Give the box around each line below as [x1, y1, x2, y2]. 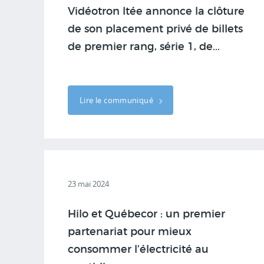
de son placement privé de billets [68, 24, 243, 35]
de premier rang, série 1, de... [68, 42, 220, 52]
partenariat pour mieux [68, 227, 192, 237]
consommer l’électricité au [68, 245, 209, 255]
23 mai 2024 [68, 179, 109, 189]
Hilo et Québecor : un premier [68, 209, 225, 220]
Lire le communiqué [80, 95, 156, 105]
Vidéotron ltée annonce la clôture [68, 6, 245, 17]
